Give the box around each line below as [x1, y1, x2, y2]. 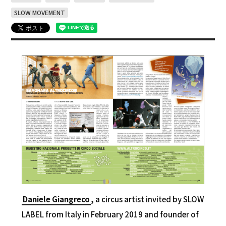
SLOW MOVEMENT [14, 8, 66, 17]
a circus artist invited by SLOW [93, 194, 204, 205]
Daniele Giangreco [22, 194, 90, 205]
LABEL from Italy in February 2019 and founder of [21, 209, 199, 220]
